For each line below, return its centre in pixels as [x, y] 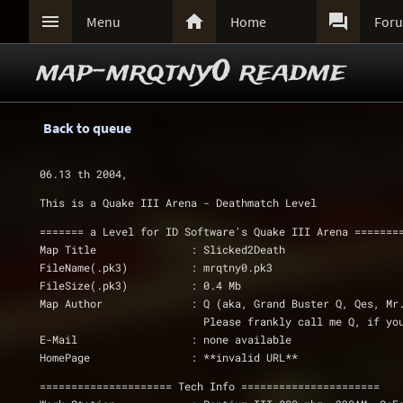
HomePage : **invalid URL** [244, 357]
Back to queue [87, 128]
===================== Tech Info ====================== [210, 386]
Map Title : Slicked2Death [238, 249]
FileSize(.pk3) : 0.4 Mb [317, 285]
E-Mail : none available [241, 339]
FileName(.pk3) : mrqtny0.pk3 [232, 267]
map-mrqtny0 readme [191, 72]
